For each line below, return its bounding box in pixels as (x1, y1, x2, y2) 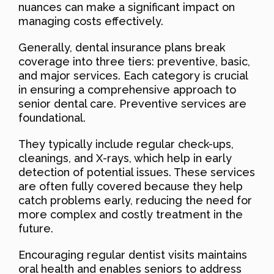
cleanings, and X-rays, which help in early (18, 151, 232, 165)
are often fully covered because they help (18, 179, 243, 193)
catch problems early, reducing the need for (18, 193, 252, 207)
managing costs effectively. (18, 14, 163, 28)
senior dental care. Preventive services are (18, 97, 246, 110)
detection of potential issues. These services (18, 165, 255, 179)
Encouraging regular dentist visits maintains (18, 248, 247, 261)
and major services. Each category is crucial (18, 68, 248, 82)
